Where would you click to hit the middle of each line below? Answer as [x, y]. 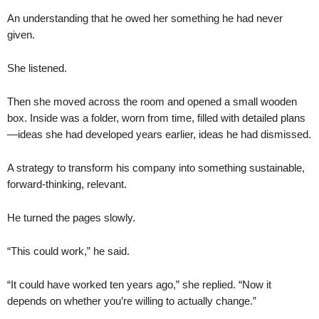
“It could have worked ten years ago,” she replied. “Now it [139, 284]
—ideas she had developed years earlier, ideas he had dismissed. [159, 134]
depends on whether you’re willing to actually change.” [132, 300]
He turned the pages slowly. [71, 217]
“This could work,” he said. [68, 251]
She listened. [37, 68]
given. [21, 34]
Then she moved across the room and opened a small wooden [152, 101]
